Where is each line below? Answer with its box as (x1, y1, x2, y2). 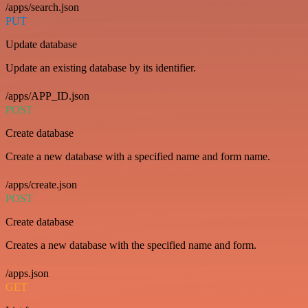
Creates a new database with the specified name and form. (5, 239, 256, 251)
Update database (5, 38, 77, 50)
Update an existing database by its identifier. (5, 62, 196, 74)
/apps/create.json (5, 179, 77, 190)
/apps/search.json (5, 1, 79, 13)
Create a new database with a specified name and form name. (5, 151, 270, 162)
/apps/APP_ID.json (5, 90, 89, 102)
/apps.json (5, 267, 49, 279)
